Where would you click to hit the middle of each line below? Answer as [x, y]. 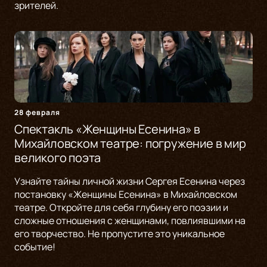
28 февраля [37, 113]
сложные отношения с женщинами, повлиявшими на [130, 221]
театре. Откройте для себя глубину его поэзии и [121, 208]
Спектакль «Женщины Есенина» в [108, 129]
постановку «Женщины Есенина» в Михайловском [126, 195]
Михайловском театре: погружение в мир [130, 144]
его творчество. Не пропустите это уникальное [119, 234]
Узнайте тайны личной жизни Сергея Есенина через [130, 181]
